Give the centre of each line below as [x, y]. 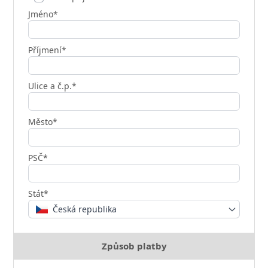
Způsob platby [134, 246]
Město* [43, 122]
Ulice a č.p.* [53, 86]
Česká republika [85, 209]
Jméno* [43, 14]
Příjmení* [48, 50]
